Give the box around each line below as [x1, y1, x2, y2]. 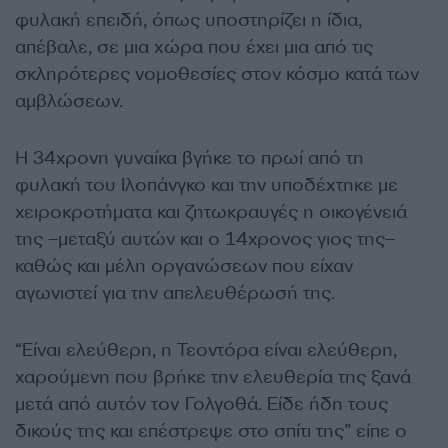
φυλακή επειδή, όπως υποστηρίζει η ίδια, [15, 7, 362, 32]
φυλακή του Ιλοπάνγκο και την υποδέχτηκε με [15, 172, 398, 197]
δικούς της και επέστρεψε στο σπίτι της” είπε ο [15, 418, 407, 443]
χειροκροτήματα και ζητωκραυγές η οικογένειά [15, 199, 407, 224]
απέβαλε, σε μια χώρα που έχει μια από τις [15, 34, 373, 59]
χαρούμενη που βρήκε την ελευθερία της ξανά [15, 364, 411, 389]
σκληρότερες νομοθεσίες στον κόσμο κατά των [15, 61, 419, 86]
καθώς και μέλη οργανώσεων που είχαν [15, 253, 353, 278]
